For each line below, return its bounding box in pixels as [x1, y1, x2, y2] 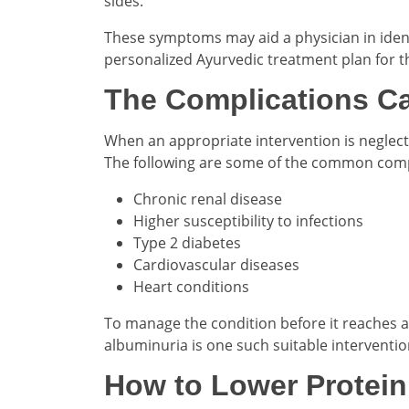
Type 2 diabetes [133, 232, 241, 253]
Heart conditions [133, 276, 249, 297]
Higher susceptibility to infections [133, 210, 363, 231]
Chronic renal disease [133, 188, 282, 209]
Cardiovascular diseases [133, 254, 299, 275]
